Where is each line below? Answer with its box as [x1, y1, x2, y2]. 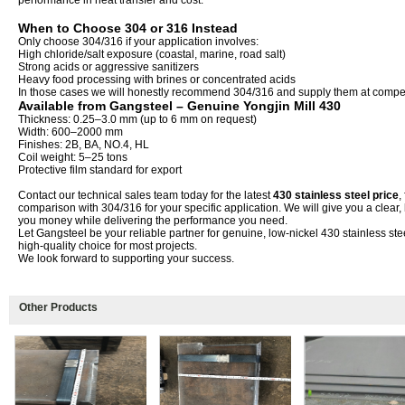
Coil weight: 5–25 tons [18, 151, 127, 164]
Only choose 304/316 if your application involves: [18, 35, 259, 48]
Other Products [19, 301, 98, 314]
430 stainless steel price [273, 189, 399, 202]
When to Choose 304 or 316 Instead [18, 21, 238, 35]
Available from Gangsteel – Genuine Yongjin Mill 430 [18, 99, 341, 113]
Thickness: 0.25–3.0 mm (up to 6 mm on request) [18, 113, 257, 126]
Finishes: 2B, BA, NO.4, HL [18, 138, 149, 151]
